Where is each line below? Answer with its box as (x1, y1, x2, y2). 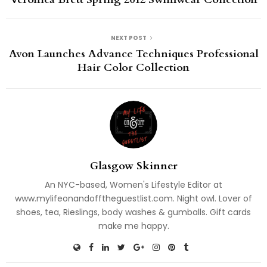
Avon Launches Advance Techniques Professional (8, 46, 259, 62)
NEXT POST (111, 33, 147, 43)
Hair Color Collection (77, 60, 190, 76)
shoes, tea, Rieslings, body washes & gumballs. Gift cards (16, 206, 251, 219)
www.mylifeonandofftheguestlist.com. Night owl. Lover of (15, 193, 252, 205)
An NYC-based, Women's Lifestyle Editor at (45, 179, 222, 191)
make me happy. (98, 220, 169, 232)
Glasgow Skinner (89, 159, 178, 174)
